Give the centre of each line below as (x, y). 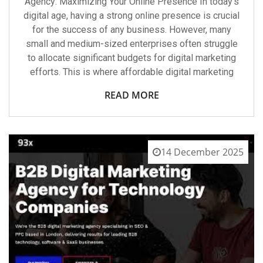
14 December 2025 (202, 152)
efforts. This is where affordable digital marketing (131, 72)
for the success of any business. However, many (131, 30)
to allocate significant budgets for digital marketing (131, 58)
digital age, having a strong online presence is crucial (131, 16)
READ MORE (131, 95)
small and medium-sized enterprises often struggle (131, 44)
